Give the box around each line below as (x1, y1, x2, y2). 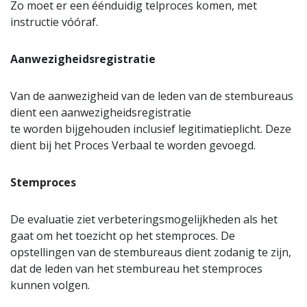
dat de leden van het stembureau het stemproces (10, 261, 262, 277)
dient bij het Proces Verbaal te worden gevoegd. (10, 138, 256, 153)
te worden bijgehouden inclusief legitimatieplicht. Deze (10, 121, 291, 137)
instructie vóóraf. (10, 14, 98, 30)
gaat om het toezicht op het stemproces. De (10, 228, 235, 244)
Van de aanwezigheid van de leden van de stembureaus (10, 88, 293, 104)
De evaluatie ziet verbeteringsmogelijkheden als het (10, 212, 278, 228)
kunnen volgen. (10, 278, 90, 293)
